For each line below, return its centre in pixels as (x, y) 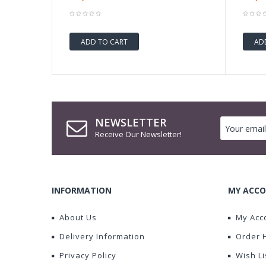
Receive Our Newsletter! (138, 134)
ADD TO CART (104, 42)
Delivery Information (102, 237)
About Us (78, 218)
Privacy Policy (88, 256)
